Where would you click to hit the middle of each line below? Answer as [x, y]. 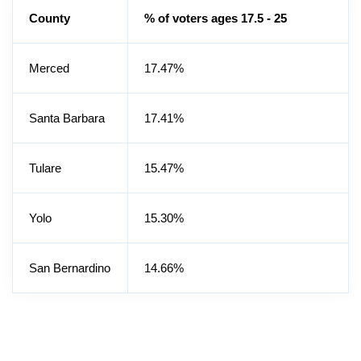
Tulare [45, 168]
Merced [49, 68]
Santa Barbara [67, 118]
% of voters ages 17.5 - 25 [216, 18]
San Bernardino [70, 268]
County [50, 18]
